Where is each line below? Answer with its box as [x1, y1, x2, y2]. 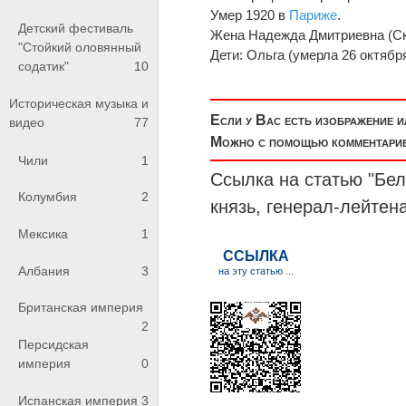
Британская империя [18, 300, 143, 315]
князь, [210, 196, 267, 217]
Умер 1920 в [210, 6, 290, 23]
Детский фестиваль [18, 20, 133, 35]
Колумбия [18, 189, 77, 205]
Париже [289, 6, 338, 23]
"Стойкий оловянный [18, 39, 141, 54]
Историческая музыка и [9, 96, 149, 111]
